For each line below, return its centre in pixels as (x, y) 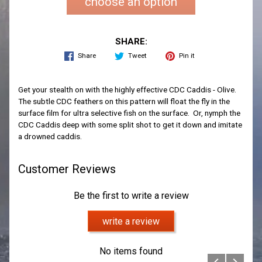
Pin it (187, 55)
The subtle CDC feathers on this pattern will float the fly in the (124, 101)
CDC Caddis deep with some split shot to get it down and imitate (130, 125)
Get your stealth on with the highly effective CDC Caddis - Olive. (128, 90)
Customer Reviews (67, 169)
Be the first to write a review (131, 196)
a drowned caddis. (50, 137)
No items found (131, 251)
